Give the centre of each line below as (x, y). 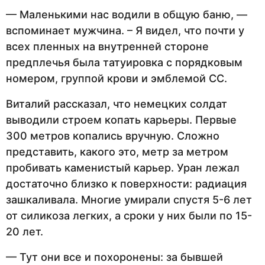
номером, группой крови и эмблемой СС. (117, 78)
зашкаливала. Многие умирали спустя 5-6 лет (129, 199)
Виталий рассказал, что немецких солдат (117, 104)
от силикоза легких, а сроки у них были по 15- (129, 215)
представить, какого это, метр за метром (117, 151)
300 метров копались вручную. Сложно (113, 135)
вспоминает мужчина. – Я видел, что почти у (125, 30)
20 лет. (25, 231)
